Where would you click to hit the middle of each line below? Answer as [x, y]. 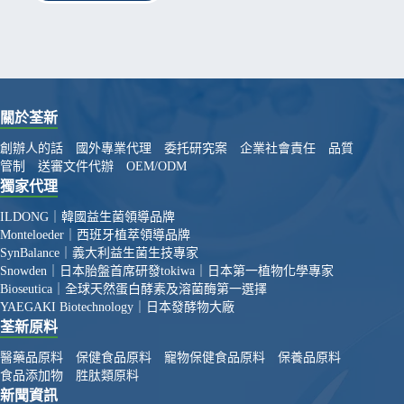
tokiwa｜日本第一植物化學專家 [247, 271]
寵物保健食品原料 [215, 358]
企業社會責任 [278, 149]
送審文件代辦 [76, 167]
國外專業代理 [114, 149]
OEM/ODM [156, 167]
